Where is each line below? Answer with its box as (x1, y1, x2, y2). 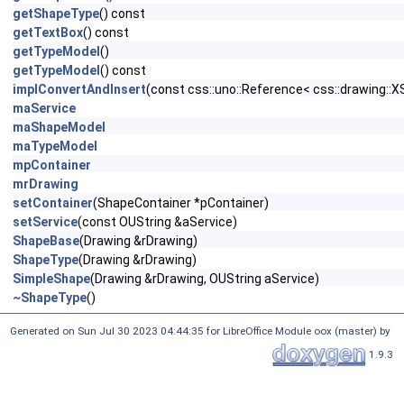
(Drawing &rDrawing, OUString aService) (90, 271, 319, 286)
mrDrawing (13, 177, 78, 191)
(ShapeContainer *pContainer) (93, 196, 269, 210)
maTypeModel (13, 139, 97, 153)
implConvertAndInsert (13, 82, 146, 96)
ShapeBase (13, 234, 79, 248)
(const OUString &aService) (78, 215, 237, 229)
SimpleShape (13, 271, 90, 286)
